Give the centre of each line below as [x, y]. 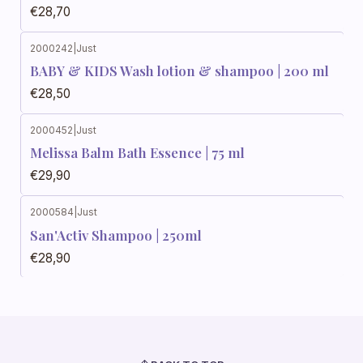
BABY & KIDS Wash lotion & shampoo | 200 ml [179, 70]
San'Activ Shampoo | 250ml [116, 235]
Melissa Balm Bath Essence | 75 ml [137, 153]
